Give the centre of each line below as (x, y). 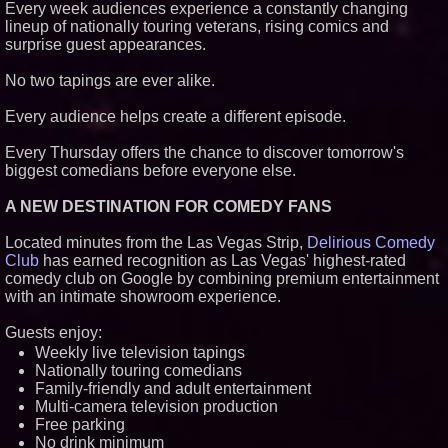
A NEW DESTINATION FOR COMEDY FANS (168, 206)
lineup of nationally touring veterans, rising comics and (197, 26)
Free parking (80, 424)
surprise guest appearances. (105, 44)
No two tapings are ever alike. (110, 80)
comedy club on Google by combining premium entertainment (222, 278)
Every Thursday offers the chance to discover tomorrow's (204, 152)
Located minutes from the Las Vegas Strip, (156, 242)
